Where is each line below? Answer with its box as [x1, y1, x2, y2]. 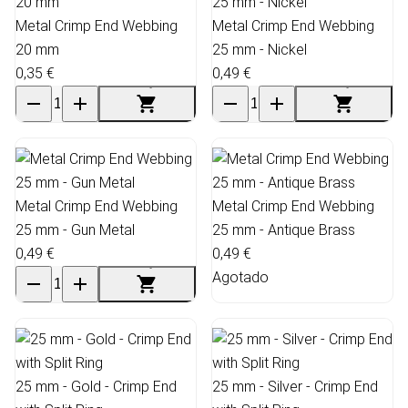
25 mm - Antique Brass [212, 220, 355, 239]
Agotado [212, 268, 269, 286]
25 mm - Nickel [212, 40, 307, 58]
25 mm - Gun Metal [15, 220, 135, 239]
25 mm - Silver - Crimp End [212, 377, 378, 395]
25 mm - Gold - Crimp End [15, 377, 177, 395]
